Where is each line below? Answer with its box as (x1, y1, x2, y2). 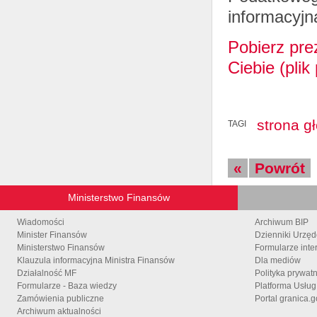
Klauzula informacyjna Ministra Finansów (17, 255, 175, 265)
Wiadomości (17, 217, 64, 227)
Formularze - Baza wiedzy (17, 280, 117, 291)
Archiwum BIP (255, 217, 309, 227)
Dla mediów (255, 255, 301, 265)
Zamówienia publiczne (17, 293, 104, 304)
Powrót (255, 159, 305, 176)
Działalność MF (17, 267, 76, 278)
